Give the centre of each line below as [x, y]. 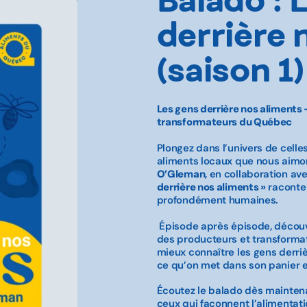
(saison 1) [230, 69]
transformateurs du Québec [226, 122]
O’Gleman [181, 174]
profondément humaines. [219, 200]
